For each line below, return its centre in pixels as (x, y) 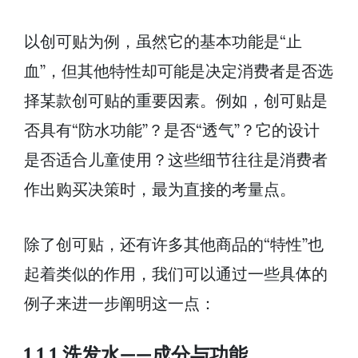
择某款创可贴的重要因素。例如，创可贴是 (176, 101)
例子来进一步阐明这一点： (120, 304)
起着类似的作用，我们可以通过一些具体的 (176, 274)
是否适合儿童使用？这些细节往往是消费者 (176, 160)
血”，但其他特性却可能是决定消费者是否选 (179, 71)
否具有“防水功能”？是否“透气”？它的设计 (172, 130)
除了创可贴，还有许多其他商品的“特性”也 (174, 245)
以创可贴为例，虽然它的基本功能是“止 (163, 42)
